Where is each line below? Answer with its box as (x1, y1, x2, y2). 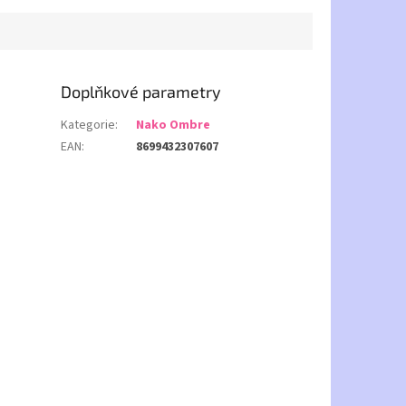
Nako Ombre (136, 116, 211, 135)
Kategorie (61, 116, 116, 135)
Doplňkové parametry (61, 82, 222, 102)
